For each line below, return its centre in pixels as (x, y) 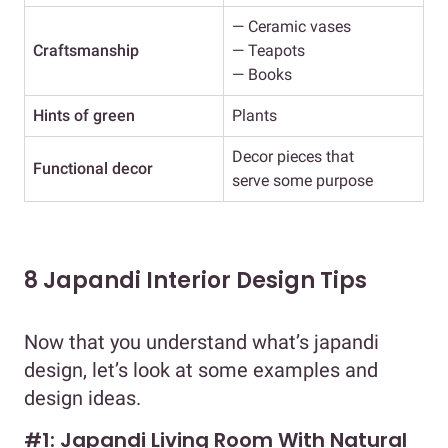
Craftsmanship (86, 51)
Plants (254, 116)
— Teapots (268, 51)
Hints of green (84, 116)
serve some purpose (302, 181)
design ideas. (82, 398)
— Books (262, 75)
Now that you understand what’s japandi (201, 342)
